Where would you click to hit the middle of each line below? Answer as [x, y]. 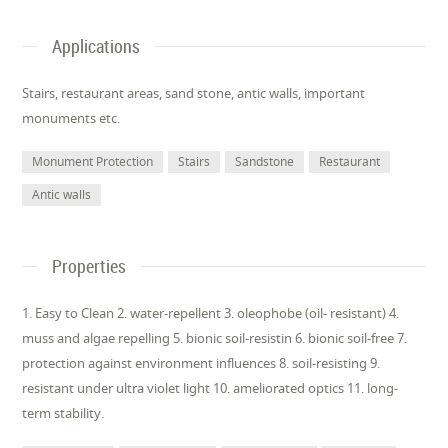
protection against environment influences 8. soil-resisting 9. [201, 363]
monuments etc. [71, 118]
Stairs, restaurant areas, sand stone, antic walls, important [194, 93]
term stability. [63, 413]
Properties [89, 266]
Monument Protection [93, 161]
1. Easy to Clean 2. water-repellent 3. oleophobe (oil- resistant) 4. [211, 313]
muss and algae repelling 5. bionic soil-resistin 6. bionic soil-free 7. [215, 338]
